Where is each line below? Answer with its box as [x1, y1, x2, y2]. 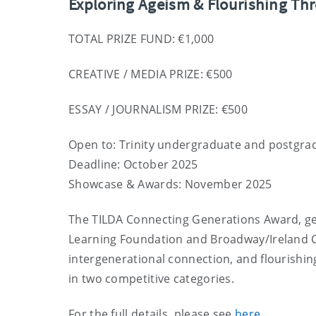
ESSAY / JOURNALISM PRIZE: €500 [68, 102, 248, 117]
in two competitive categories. [68, 271, 235, 286]
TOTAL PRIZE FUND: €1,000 [68, 31, 214, 47]
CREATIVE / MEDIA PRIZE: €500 [68, 66, 233, 82]
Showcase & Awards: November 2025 [68, 176, 272, 192]
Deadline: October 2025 [68, 157, 198, 172]
